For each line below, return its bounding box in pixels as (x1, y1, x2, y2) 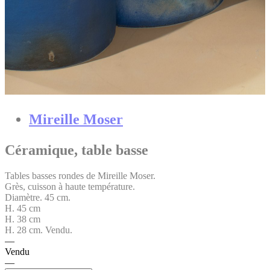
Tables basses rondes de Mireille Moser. (5, 171, 155, 181)
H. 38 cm (5, 214, 40, 225)
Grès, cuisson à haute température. (5, 181, 135, 192)
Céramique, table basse (5, 142, 148, 159)
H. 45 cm (5, 203, 40, 214)
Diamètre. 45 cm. (5, 192, 71, 203)
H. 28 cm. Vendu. (5, 225, 72, 236)
